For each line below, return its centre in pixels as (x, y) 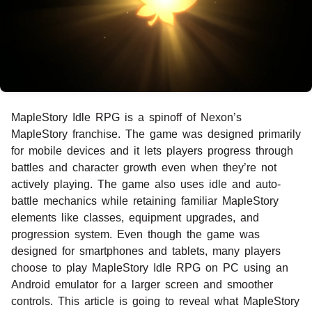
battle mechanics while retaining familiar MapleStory (145, 201)
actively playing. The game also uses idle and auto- (146, 184)
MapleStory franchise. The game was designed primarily (156, 134)
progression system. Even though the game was (135, 234)
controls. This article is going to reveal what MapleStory (155, 301)
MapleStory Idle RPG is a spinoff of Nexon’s (126, 117)
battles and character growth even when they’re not (144, 167)
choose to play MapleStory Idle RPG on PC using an (150, 267)
